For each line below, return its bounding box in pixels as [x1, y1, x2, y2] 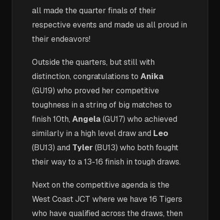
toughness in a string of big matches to [32, 100, 172, 110]
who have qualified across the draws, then [32, 208, 183, 219]
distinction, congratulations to [32, 71, 140, 82]
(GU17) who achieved [103, 114, 177, 124]
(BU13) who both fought [95, 142, 178, 153]
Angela [72, 114, 103, 124]
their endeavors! [32, 34, 90, 44]
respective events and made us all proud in [32, 20, 187, 30]
